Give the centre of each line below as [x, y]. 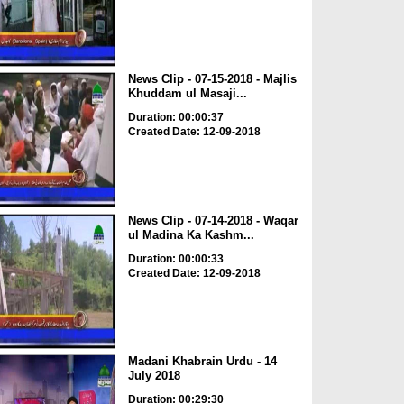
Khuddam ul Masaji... [187, 94]
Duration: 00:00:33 [175, 258]
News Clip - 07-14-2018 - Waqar [213, 220]
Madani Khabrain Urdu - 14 [202, 362]
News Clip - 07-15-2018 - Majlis [212, 79]
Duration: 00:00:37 [175, 118]
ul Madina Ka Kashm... [191, 234]
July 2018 [154, 376]
